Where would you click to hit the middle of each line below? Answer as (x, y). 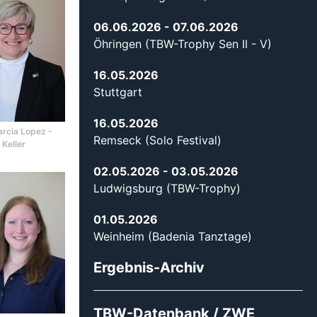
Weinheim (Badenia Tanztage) (173, 237)
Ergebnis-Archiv (149, 268)
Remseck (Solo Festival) (157, 140)
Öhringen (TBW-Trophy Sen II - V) (183, 44)
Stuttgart (118, 92)
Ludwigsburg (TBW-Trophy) (167, 189)
